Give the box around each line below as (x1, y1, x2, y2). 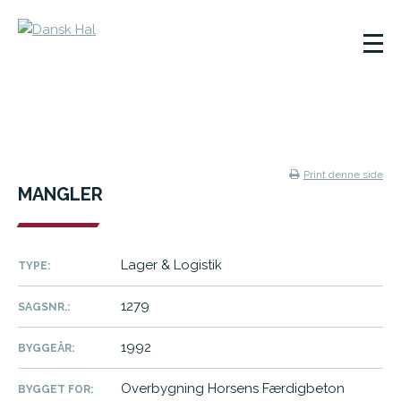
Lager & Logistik (121, 257, 222, 273)
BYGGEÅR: (18, 342, 74, 354)
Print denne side (303, 168, 383, 181)
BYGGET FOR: (18, 383, 93, 396)
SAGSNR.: (18, 301, 70, 313)
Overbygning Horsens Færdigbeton (121, 380, 345, 397)
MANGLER (18, 183, 103, 205)
